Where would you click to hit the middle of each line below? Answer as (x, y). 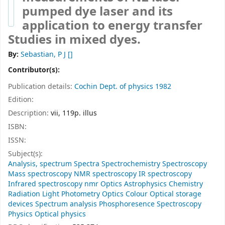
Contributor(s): (35, 70)
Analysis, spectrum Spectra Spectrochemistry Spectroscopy (107, 164)
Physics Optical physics (47, 214)
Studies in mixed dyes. (74, 40)
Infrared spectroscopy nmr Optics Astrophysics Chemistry (105, 184)
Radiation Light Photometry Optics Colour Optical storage (105, 194)
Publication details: (41, 86)
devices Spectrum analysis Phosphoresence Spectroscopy (105, 204)
